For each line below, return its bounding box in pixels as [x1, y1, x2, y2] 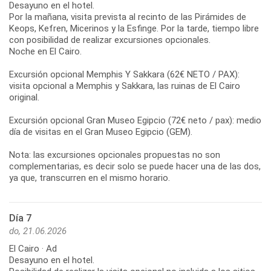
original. [9, 91, 39, 103]
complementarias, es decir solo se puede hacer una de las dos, [9, 160, 261, 172]
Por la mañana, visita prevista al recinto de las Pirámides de [9, 11, 246, 22]
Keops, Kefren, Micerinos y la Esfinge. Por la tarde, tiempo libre [9, 22, 259, 34]
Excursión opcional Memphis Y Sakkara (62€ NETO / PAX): [9, 68, 240, 80]
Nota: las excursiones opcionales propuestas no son [9, 149, 220, 160]
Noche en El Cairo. [9, 45, 82, 57]
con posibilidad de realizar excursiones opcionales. [9, 34, 211, 45]
